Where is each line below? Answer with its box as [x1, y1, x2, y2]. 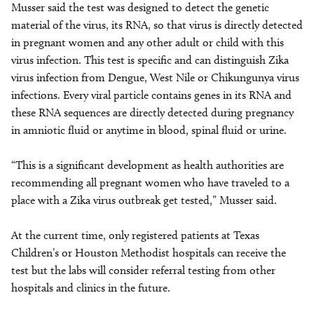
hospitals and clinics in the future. [11, 281, 170, 294]
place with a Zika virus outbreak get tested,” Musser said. [11, 193, 280, 207]
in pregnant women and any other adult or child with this [11, 36, 284, 49]
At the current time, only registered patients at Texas [11, 228, 259, 242]
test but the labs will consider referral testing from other [11, 264, 275, 277]
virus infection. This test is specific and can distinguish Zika [11, 53, 289, 67]
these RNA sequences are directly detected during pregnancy [11, 106, 294, 119]
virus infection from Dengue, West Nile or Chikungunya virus [11, 71, 299, 84]
